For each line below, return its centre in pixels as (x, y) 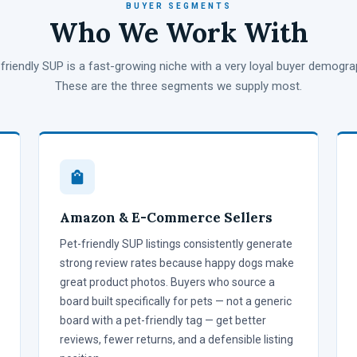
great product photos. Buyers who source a (167, 282)
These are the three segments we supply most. (178, 86)
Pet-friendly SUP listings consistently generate (176, 243)
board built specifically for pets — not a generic (176, 301)
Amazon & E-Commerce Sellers (166, 217)
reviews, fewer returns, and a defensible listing (177, 339)
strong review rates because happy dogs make (177, 263)
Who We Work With (178, 32)
